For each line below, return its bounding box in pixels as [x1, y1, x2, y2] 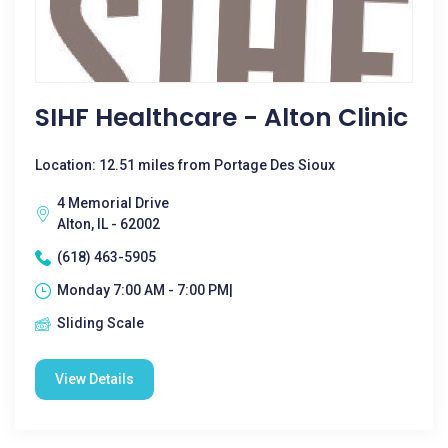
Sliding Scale [57, 315, 144, 331]
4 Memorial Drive [57, 195, 169, 211]
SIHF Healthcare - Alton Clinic [35, 100, 408, 135]
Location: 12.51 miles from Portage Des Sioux [35, 157, 335, 173]
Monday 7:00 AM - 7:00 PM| [57, 282, 233, 298]
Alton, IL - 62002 [57, 216, 160, 232]
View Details [55, 371, 134, 387]
